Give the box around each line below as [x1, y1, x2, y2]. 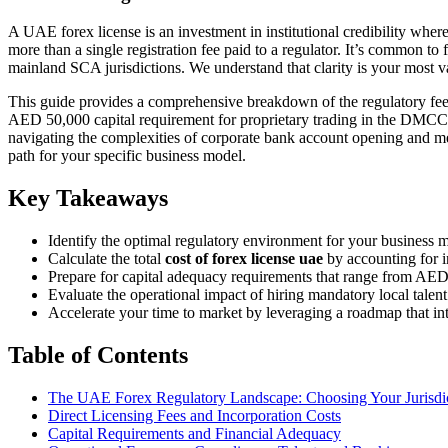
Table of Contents [8, 342, 188, 369]
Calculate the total [48, 250, 165, 268]
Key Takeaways [8, 185, 168, 212]
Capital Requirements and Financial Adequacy [48, 425, 341, 443]
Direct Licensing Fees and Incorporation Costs [48, 407, 341, 425]
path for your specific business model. [8, 147, 246, 165]
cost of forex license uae [165, 250, 323, 268]
